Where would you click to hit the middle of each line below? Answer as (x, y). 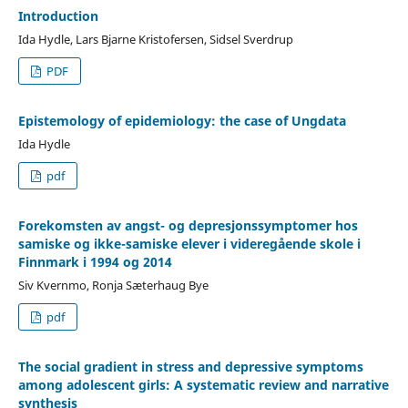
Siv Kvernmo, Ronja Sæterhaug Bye (113, 285)
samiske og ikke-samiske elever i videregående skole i (189, 243)
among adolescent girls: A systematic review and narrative (203, 384)
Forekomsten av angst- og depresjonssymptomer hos (188, 225)
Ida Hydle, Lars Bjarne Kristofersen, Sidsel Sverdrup (155, 39)
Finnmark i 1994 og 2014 (95, 261)
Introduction (58, 15)
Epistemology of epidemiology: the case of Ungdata (182, 120)
